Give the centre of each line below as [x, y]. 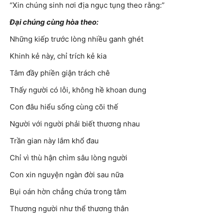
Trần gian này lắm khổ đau [54, 141]
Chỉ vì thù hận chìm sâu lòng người [69, 158]
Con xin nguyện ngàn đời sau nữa [67, 175]
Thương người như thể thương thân [69, 209]
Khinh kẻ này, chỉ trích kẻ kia [58, 56]
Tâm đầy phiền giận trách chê [60, 73]
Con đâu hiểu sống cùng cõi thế [64, 107]
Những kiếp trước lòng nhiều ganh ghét [77, 39]
